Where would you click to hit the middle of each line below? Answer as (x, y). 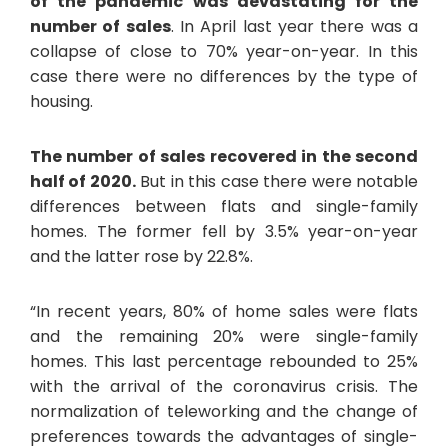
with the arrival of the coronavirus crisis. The (224, 386)
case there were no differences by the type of (224, 76)
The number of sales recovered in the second (224, 156)
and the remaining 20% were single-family (224, 336)
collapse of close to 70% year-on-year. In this (224, 51)
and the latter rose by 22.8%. (141, 256)
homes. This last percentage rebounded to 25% (224, 361)
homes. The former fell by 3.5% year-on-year (224, 231)
